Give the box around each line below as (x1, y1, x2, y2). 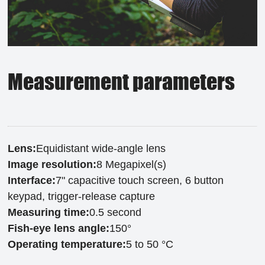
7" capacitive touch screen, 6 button (56, 174, 224, 187)
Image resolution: (8, 159, 97, 171)
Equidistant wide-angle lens (36, 143, 166, 155)
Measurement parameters (8, 69, 235, 95)
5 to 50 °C (126, 238, 174, 251)
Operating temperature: (8, 238, 127, 251)
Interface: (8, 174, 56, 187)
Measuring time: (8, 206, 90, 219)
